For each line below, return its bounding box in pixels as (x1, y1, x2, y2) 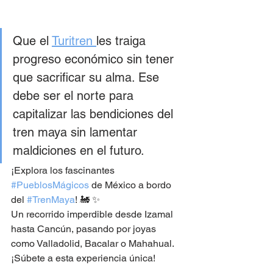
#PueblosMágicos (11, 179, 89, 191)
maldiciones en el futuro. (13, 143, 144, 158)
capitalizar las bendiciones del (13, 107, 177, 121)
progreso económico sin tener (13, 52, 177, 66)
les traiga (96, 34, 149, 48)
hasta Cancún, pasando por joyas (11, 223, 158, 235)
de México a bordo (89, 179, 174, 191)
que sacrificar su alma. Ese (13, 70, 163, 85)
